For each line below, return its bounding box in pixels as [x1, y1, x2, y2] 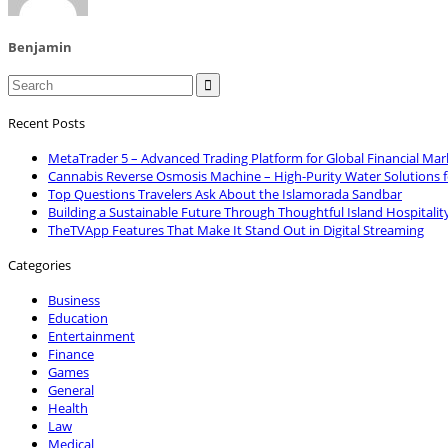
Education [48, 308, 108, 327]
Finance [48, 344, 94, 363]
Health [48, 398, 88, 417]
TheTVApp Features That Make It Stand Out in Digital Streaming [48, 220, 424, 239]
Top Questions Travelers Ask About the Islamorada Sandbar [48, 184, 402, 203]
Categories [8, 255, 71, 274]
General [48, 380, 94, 399]
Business [48, 290, 100, 309]
